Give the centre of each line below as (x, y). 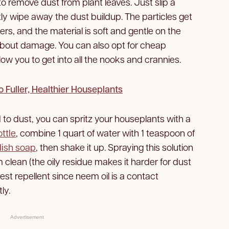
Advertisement (27, 217)
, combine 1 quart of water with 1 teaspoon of (105, 132)
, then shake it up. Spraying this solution (114, 147)
